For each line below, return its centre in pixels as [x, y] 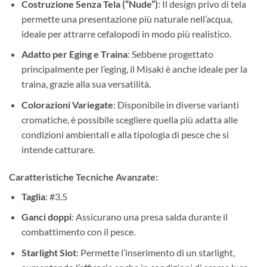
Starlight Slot [49, 252]
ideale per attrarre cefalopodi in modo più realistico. [126, 33]
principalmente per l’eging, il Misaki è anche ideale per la [134, 69]
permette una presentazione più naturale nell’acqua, [127, 18]
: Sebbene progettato [170, 54]
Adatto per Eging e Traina [74, 54]
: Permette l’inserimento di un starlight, [155, 252]
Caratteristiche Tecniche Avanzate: [83, 176]
